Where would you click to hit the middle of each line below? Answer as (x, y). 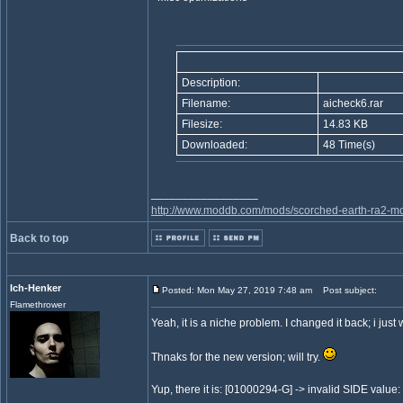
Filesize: (201, 124)
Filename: (205, 103)
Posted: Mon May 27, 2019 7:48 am (237, 290)
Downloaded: (213, 145)
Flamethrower (38, 304)
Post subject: (346, 290)
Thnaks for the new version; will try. (237, 357)
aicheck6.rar (352, 103)
